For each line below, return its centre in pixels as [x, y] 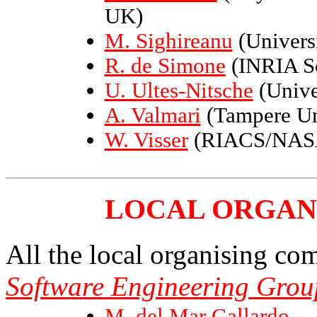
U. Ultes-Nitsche [179, 91]
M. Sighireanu [168, 41]
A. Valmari [152, 116]
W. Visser [146, 140]
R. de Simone [165, 66]
